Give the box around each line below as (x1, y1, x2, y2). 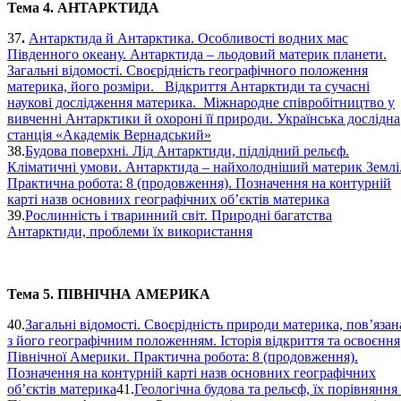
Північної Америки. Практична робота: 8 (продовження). (7, 348, 358, 364)
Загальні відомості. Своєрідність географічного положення (7, 62, 368, 78)
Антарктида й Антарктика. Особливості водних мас (29, 30, 348, 46)
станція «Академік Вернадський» (7, 126, 211, 142)
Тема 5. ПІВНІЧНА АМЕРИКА (7, 286, 210, 302)
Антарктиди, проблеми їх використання (7, 223, 252, 239)
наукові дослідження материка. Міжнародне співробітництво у (7, 94, 395, 110)
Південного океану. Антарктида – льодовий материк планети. (7, 46, 387, 62)
